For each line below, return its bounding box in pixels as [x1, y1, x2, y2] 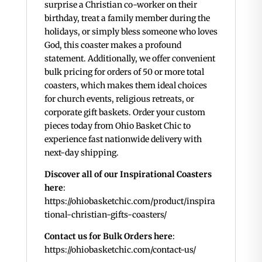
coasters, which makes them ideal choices [44, 80, 207, 91]
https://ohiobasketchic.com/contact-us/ [44, 244, 196, 256]
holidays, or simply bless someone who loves [44, 26, 218, 37]
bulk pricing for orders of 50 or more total [44, 67, 204, 78]
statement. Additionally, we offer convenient [44, 53, 215, 64]
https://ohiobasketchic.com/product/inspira [44, 196, 215, 207]
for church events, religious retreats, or [44, 94, 194, 105]
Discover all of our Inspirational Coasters [44, 169, 212, 180]
